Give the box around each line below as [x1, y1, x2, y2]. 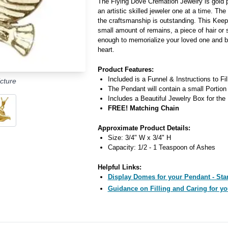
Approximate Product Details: [97, 124, 190, 132]
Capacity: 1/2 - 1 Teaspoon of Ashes [107, 144, 215, 151]
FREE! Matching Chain [107, 104, 179, 112]
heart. [97, 46, 115, 53]
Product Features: [97, 66, 154, 73]
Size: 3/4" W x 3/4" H [107, 134, 171, 141]
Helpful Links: [97, 163, 141, 171]
